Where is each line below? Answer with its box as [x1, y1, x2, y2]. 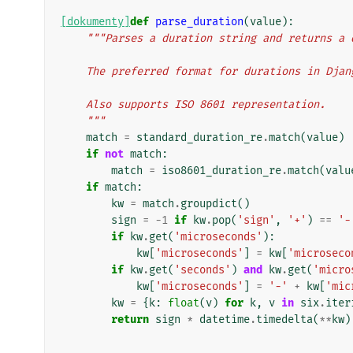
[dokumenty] [61, 14, 130, 28]
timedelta [256, 312, 313, 326]
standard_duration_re [136, 130, 262, 144]
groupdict [180, 196, 237, 210]
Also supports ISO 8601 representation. [86, 97, 325, 111]
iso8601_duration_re [162, 163, 281, 177]
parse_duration [155, 14, 243, 28]
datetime [199, 312, 250, 326]
